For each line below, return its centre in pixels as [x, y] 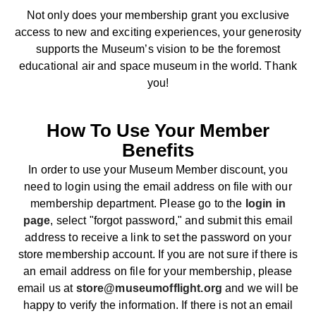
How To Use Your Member [158, 131]
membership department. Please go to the [138, 203]
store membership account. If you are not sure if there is [158, 254]
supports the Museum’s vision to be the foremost [158, 49]
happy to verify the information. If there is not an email [158, 305]
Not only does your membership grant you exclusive [158, 16]
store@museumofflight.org [149, 288]
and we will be [260, 288]
